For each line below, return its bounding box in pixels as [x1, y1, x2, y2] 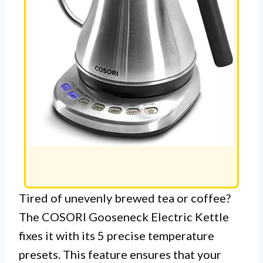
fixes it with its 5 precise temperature [19, 228, 214, 243]
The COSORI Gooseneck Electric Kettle [19, 210, 229, 224]
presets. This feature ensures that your [19, 247, 221, 262]
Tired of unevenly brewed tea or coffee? [19, 191, 231, 205]
